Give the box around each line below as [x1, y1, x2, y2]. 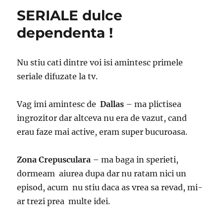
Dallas [98, 99, 124, 109]
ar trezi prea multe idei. [17, 196, 111, 206]
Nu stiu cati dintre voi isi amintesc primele [17, 57, 183, 67]
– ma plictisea [124, 99, 182, 109]
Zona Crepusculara [17, 154, 91, 165]
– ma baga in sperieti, [91, 154, 179, 165]
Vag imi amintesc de [17, 99, 99, 109]
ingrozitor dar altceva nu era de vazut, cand [17, 112, 187, 123]
